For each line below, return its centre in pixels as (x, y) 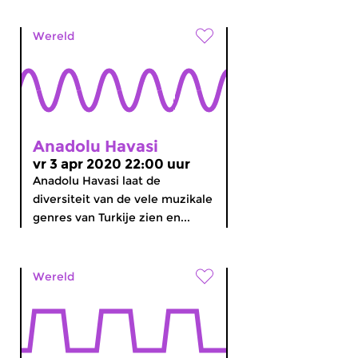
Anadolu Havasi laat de (97, 181)
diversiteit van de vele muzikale (123, 199)
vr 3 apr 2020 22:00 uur (111, 164)
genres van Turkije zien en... (111, 217)
